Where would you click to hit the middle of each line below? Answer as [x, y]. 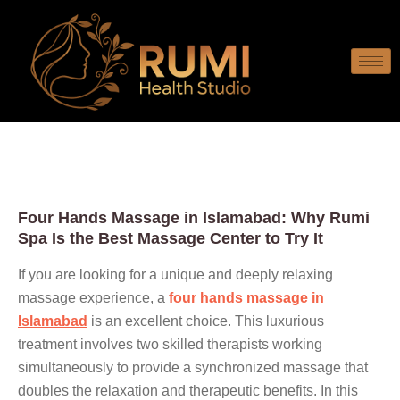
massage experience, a [93, 297]
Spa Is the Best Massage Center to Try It [171, 238]
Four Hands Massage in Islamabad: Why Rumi [194, 217]
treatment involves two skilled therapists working [170, 344]
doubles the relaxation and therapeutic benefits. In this [188, 390]
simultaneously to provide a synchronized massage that [193, 367]
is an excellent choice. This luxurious [206, 321]
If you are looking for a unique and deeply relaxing [175, 274]
